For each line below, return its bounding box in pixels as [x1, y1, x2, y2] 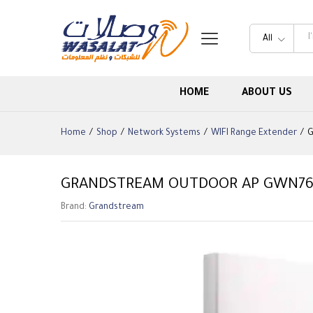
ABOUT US [241, 88, 292, 100]
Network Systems [128, 129, 201, 139]
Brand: [61, 203, 89, 213]
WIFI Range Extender [211, 129, 297, 139]
